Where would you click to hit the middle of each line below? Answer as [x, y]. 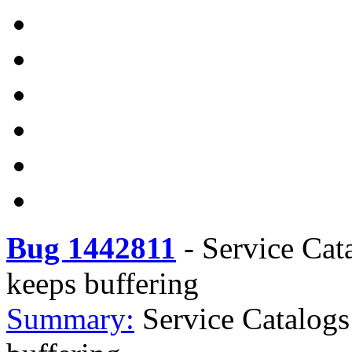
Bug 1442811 [91, 248]
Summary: [70, 319]
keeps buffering [103, 283]
